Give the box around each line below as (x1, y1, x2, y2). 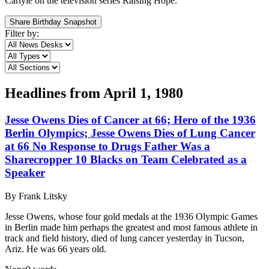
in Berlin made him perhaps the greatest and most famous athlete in (5, 222, 258, 232)
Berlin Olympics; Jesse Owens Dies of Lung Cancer (5, 127, 255, 140)
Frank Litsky (19, 190, 67, 201)
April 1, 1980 (103, 85, 183, 101)
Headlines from (5, 85, 103, 101)
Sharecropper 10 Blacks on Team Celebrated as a (5, 153, 247, 166)
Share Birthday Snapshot (10, 17, 97, 27)
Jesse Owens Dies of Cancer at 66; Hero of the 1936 (5, 113, 256, 127)
